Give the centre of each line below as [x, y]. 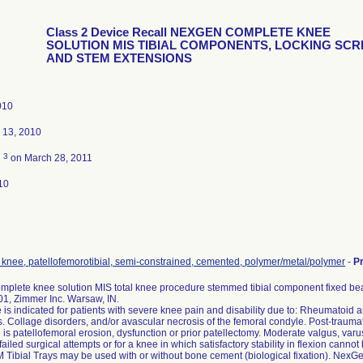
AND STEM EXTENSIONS [119, 58]
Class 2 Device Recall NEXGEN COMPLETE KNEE [188, 32]
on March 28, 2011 [50, 158]
